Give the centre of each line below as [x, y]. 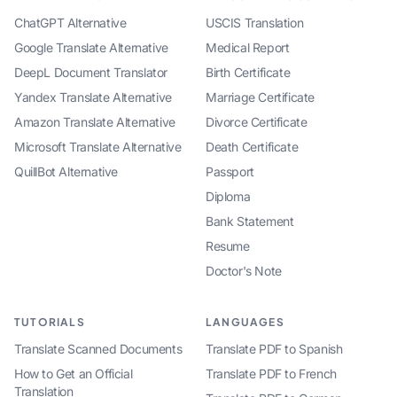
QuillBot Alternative [66, 172]
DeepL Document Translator [91, 73]
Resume [228, 246]
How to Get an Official [74, 374]
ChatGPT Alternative [70, 23]
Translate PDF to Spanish [274, 349]
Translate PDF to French [271, 374]
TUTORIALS [50, 323]
